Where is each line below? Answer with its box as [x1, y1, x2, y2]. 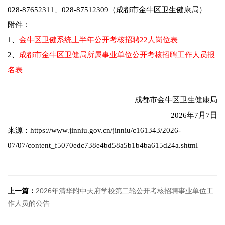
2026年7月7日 [171, 111, 217, 120]
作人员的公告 [8, 199, 50, 208]
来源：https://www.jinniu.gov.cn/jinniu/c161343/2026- [8, 126, 181, 135]
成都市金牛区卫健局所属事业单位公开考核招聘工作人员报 [19, 51, 215, 59]
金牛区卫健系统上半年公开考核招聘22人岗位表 [19, 36, 178, 44]
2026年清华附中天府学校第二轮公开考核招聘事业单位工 [36, 187, 213, 195]
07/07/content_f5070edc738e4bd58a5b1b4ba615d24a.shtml [8, 141, 198, 150]
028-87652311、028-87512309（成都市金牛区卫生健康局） [8, 6, 206, 14]
